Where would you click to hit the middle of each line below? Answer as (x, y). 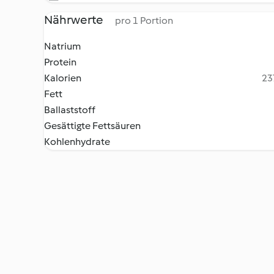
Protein (60, 62)
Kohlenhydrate (77, 142)
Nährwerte (75, 20)
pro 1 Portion (144, 20)
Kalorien (63, 78)
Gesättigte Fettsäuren (92, 126)
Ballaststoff (70, 110)
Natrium (62, 46)
